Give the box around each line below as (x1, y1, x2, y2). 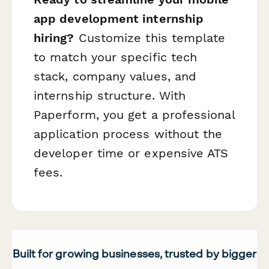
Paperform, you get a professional (34, 107, 235, 122)
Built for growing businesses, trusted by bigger (12, 246, 257, 260)
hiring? (34, 31, 74, 46)
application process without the (34, 127, 223, 142)
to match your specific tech (34, 50, 198, 65)
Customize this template (74, 31, 226, 46)
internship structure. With (34, 88, 186, 103)
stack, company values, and (34, 69, 197, 84)
